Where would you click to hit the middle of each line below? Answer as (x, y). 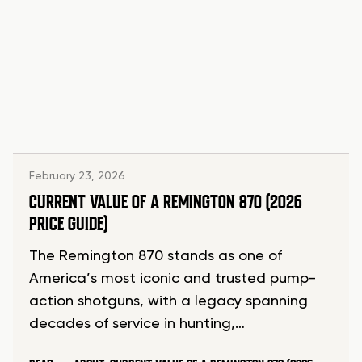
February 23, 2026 (77, 177)
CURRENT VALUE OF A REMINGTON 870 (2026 (166, 202)
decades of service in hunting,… (137, 324)
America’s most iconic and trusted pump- (173, 279)
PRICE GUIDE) (68, 224)
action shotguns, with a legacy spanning (168, 302)
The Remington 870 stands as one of (156, 257)
